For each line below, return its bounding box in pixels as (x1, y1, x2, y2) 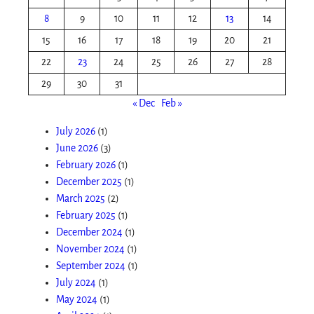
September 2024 (56, 260, 125, 271)
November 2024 (56, 243, 125, 254)
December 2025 (56, 176, 122, 187)
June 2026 (56, 142, 98, 153)
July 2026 (56, 125, 95, 137)
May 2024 (56, 294, 97, 305)
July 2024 (56, 277, 96, 288)
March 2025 (56, 193, 105, 204)
